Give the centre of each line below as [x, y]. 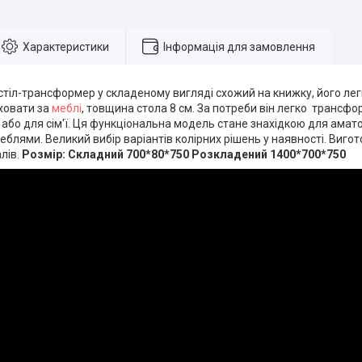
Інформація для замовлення [239, 46]
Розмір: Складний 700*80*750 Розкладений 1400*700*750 [184, 154]
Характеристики [66, 46]
